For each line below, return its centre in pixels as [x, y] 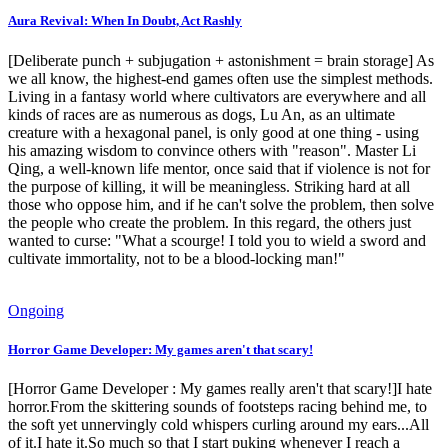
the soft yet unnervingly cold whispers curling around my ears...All [218, 424]
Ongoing [36, 310]
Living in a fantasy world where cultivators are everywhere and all [217, 96]
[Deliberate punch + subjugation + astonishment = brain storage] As [221, 60]
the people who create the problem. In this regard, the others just [209, 222]
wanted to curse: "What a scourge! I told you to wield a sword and [217, 240]
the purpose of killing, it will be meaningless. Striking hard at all [209, 186]
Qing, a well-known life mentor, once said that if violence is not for [219, 168]
